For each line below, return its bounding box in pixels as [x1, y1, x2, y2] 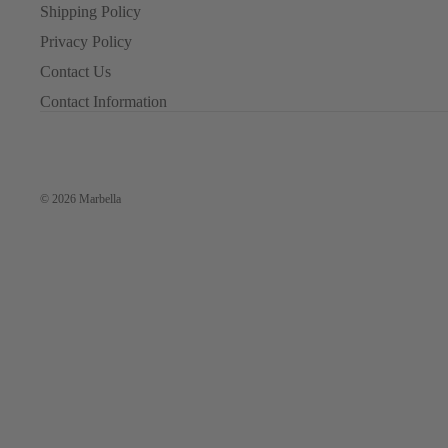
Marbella [79, 191, 121, 206]
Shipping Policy [40, 3, 141, 20]
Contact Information [40, 93, 167, 110]
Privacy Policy [40, 33, 132, 50]
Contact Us [40, 63, 111, 80]
